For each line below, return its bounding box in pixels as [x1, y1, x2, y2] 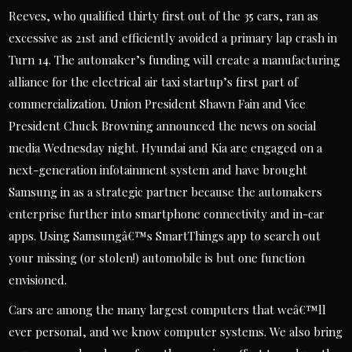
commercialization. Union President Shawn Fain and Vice [9, 96, 306, 112]
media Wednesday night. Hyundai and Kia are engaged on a [9, 140, 323, 156]
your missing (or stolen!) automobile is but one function [9, 250, 306, 266]
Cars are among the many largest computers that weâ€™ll [9, 302, 327, 317]
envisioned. [9, 272, 68, 288]
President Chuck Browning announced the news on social [9, 118, 317, 134]
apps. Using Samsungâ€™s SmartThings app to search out [9, 228, 321, 244]
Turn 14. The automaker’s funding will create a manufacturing [9, 52, 341, 68]
